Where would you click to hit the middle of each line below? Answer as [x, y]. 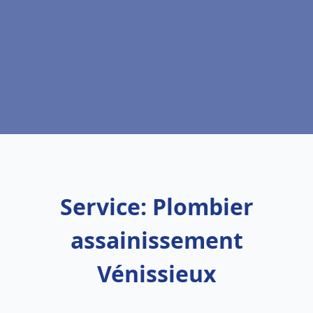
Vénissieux [156, 274]
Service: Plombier [156, 206]
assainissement [156, 240]
